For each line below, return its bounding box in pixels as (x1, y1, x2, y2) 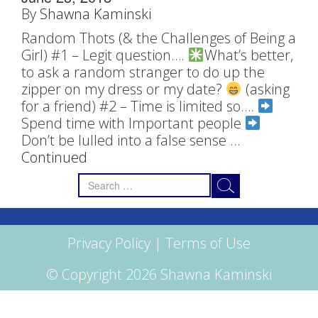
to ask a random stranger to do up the (21, 62, 265, 82)
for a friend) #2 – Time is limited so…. (21, 97, 258, 116)
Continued (21, 148, 87, 167)
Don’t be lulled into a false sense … (21, 131, 240, 150)
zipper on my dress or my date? (21, 79, 226, 99)
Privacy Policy (67, 234, 150, 253)
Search (143, 170, 189, 191)
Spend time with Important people (21, 114, 245, 133)
